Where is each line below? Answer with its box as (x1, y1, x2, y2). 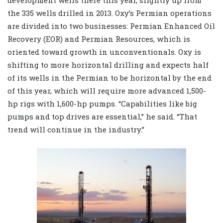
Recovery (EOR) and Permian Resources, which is (7, 34, 190, 44)
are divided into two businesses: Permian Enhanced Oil (7, 21, 215, 31)
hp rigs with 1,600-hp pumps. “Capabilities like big (7, 99, 197, 109)
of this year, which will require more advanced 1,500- (7, 86, 206, 96)
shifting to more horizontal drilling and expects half (7, 60, 209, 70)
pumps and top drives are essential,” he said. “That (7, 111, 197, 122)
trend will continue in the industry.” (7, 124, 144, 135)
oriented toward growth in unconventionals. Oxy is (7, 47, 201, 57)
